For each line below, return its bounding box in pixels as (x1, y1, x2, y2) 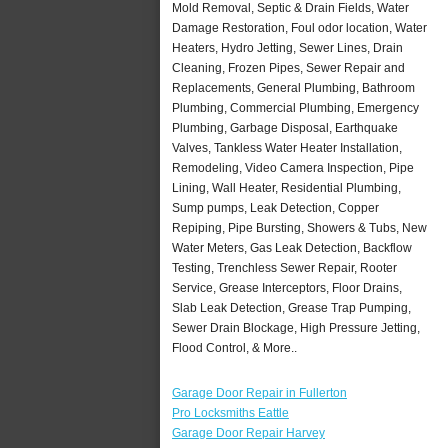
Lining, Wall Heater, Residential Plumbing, (172, 180, 401, 195)
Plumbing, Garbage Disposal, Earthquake (172, 120, 398, 135)
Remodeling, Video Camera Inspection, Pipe (172, 160, 414, 175)
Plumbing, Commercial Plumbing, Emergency (172, 100, 419, 115)
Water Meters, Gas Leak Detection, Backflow (172, 240, 412, 255)
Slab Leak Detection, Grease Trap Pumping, (172, 300, 411, 315)
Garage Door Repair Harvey (172, 425, 325, 440)
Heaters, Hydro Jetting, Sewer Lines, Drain (172, 40, 403, 55)
